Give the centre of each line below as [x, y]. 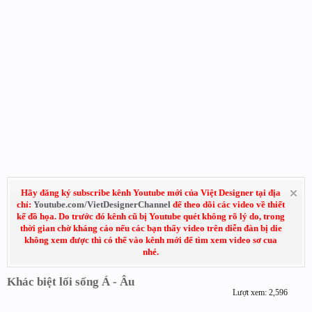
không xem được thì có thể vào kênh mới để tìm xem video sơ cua [151, 240]
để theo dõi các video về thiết [228, 204]
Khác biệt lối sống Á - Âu [71, 282]
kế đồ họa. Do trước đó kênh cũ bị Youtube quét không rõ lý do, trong [151, 216]
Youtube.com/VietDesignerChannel [102, 204]
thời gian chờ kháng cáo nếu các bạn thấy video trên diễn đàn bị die [151, 228]
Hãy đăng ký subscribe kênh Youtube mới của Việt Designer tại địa [151, 193]
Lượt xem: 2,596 [260, 292]
